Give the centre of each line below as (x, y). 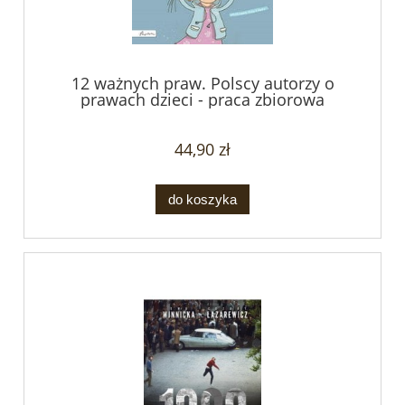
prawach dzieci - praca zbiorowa (202, 99)
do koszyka (202, 199)
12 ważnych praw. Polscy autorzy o (202, 83)
